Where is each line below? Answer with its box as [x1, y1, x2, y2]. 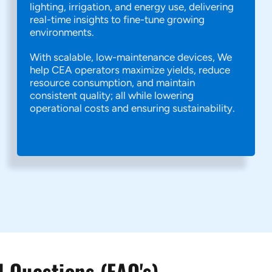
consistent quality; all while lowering [30, 89, 194, 101]
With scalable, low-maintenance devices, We [30, 51, 233, 63]
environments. [30, 26, 95, 38]
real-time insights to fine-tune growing [30, 13, 205, 25]
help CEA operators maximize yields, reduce [30, 64, 231, 76]
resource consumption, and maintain [30, 76, 195, 89]
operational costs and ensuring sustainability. [30, 102, 236, 114]
